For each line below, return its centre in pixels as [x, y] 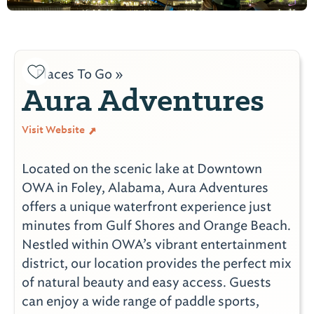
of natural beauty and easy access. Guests [146, 282]
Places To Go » [80, 74]
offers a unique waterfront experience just [146, 206]
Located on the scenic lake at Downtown [142, 169]
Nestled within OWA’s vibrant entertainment [154, 244]
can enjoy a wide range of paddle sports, [141, 301]
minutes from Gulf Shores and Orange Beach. [156, 225]
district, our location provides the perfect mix [157, 263]
